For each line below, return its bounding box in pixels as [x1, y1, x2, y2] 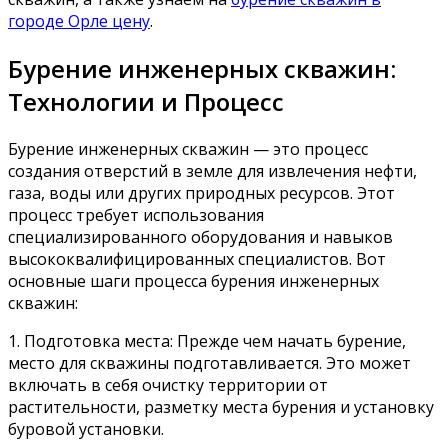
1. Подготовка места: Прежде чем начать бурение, [8, 329, 406, 352]
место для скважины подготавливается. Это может [8, 351, 411, 374]
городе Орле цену [8, 9, 150, 32]
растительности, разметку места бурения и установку [8, 395, 434, 418]
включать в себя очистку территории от [8, 373, 328, 396]
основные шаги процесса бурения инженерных [8, 269, 379, 292]
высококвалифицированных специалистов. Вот [8, 247, 386, 270]
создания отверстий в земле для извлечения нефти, [8, 159, 417, 182]
